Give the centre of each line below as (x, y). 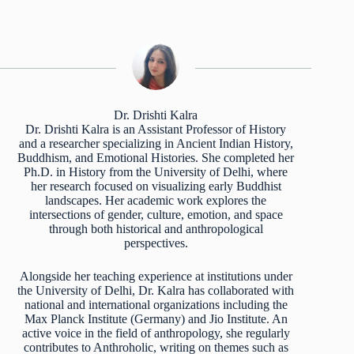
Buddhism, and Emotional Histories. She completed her (156, 158)
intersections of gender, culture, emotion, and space (156, 215)
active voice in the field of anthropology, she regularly (156, 333)
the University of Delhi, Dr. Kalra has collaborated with (156, 291)
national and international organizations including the (156, 305)
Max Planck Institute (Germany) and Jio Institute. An (156, 319)
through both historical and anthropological (156, 229)
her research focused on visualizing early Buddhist (156, 186)
